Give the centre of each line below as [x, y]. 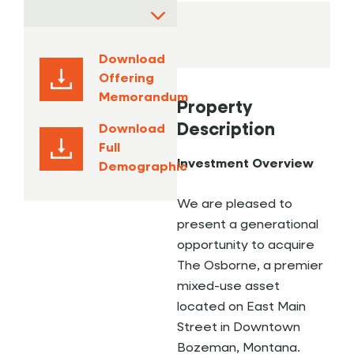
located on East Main [241, 307]
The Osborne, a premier [250, 266]
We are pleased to [235, 205]
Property [215, 109]
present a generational [248, 225]
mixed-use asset [228, 287]
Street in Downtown [239, 328]
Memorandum [143, 98]
